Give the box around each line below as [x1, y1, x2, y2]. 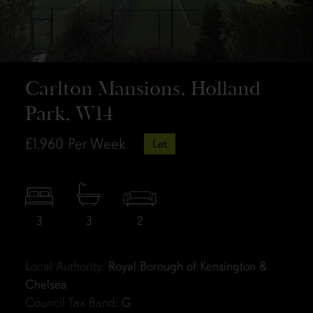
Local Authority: [24, 259, 105, 275]
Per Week [67, 134, 126, 154]
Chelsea [24, 277, 67, 293]
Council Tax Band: [24, 295, 118, 311]
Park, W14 [24, 101, 114, 127]
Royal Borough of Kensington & [104, 259, 267, 275]
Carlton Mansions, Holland [24, 75, 261, 102]
